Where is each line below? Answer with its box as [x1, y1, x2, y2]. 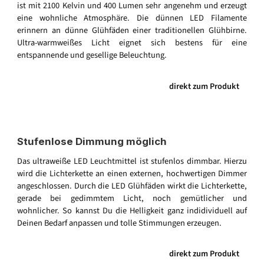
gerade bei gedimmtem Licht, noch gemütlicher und [17, 192, 247, 204]
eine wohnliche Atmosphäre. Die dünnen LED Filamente [17, 11, 247, 24]
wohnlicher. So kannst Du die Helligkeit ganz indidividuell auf [17, 204, 247, 217]
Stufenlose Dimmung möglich [17, 136, 167, 148]
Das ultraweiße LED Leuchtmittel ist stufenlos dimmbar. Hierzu [17, 154, 247, 167]
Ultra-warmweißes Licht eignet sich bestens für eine [17, 36, 247, 49]
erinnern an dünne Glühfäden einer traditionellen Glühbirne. [17, 24, 247, 37]
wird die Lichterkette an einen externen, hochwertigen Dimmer [17, 167, 247, 180]
